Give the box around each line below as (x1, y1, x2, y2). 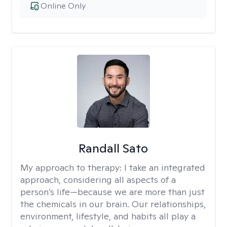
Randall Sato (79, 140, 148, 156)
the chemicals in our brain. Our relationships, (20, 198, 206, 210)
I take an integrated (124, 162, 205, 173)
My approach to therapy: (20, 162, 124, 173)
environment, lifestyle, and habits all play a (20, 210, 196, 222)
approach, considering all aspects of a (20, 174, 176, 185)
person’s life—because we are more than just (20, 186, 205, 198)
